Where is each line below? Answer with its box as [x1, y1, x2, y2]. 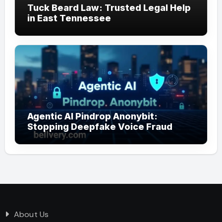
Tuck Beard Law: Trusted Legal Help [27, 2, 191, 13]
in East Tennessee [27, 12, 111, 23]
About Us [13, 209, 49, 220]
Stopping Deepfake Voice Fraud [27, 121, 172, 132]
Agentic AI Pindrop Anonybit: [27, 111, 158, 121]
